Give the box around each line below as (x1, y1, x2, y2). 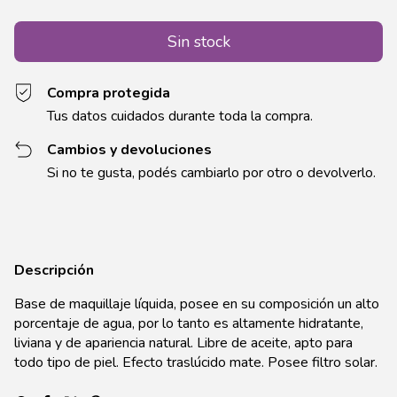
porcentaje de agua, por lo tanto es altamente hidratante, (14, 314, 363, 334)
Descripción (14, 261, 94, 281)
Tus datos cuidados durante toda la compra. (47, 106, 314, 127)
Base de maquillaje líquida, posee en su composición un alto (14, 294, 379, 315)
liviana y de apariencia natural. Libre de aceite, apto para (14, 333, 353, 354)
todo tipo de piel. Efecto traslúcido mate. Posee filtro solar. (14, 353, 378, 373)
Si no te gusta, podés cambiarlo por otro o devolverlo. (47, 163, 377, 183)
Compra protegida (47, 83, 171, 104)
